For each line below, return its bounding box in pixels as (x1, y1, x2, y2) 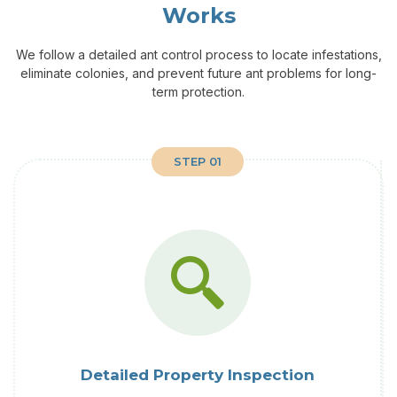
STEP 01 (174, 154, 222, 169)
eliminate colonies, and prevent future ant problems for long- (20, 66, 377, 82)
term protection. (152, 84, 245, 100)
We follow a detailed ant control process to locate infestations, (15, 47, 382, 63)
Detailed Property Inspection (81, 366, 315, 385)
